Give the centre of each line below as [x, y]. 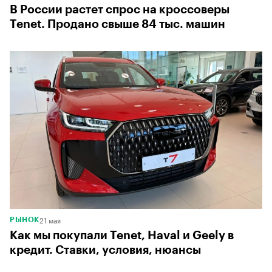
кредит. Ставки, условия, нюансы [105, 250]
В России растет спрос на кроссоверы [120, 9]
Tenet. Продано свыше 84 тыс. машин [117, 24]
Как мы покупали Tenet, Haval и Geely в [122, 235]
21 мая [50, 219]
